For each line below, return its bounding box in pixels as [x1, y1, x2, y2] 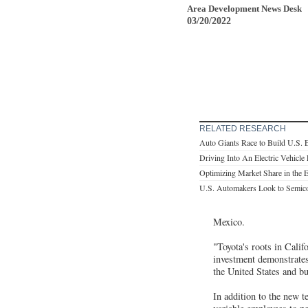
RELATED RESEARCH [199, 123, 286, 133]
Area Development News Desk [187, 3, 302, 14]
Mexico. [213, 214, 245, 228]
